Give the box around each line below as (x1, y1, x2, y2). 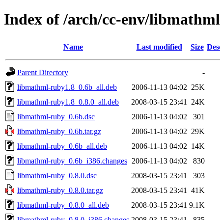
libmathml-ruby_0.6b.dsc (17, 112, 95, 121)
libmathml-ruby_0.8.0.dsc (17, 171, 97, 180)
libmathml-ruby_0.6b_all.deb (17, 141, 107, 150)
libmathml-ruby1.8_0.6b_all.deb (17, 82, 117, 91)
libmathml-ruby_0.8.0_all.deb (17, 200, 109, 209)
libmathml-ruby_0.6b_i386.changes (17, 156, 127, 165)
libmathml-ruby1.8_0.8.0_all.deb (17, 97, 119, 106)
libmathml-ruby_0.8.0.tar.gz (17, 186, 103, 194)
